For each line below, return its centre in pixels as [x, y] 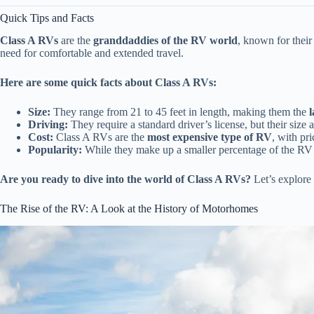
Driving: [48, 125]
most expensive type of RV [210, 137]
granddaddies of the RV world [165, 41]
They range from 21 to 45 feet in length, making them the [180, 112]
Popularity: [55, 150]
